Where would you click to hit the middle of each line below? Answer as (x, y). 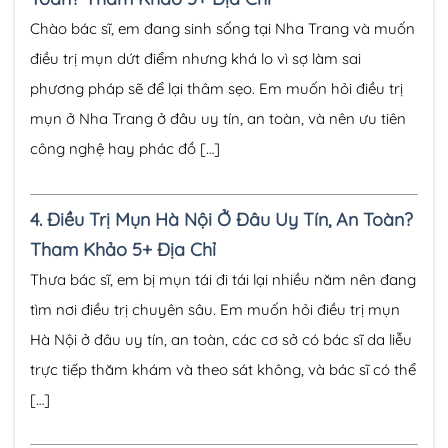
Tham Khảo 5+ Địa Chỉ (123, 249)
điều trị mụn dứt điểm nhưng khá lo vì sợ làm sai (195, 59)
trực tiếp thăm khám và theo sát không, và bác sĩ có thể (223, 369)
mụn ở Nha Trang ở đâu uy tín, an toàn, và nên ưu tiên (218, 119)
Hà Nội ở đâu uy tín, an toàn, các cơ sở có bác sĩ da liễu (221, 339)
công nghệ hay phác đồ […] (125, 149)
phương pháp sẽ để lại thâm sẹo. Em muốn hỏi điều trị (216, 89)
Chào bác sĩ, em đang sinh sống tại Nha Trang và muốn (222, 29)
